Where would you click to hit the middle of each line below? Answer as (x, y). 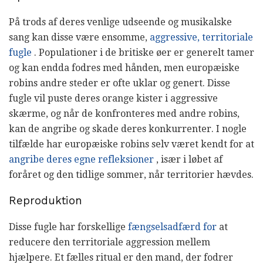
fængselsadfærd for (172, 227)
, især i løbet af (188, 159)
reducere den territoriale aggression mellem (109, 242)
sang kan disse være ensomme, (79, 37)
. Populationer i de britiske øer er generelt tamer (143, 52)
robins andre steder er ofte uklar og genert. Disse (119, 83)
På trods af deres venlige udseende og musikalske (120, 22)
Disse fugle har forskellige (68, 227)
